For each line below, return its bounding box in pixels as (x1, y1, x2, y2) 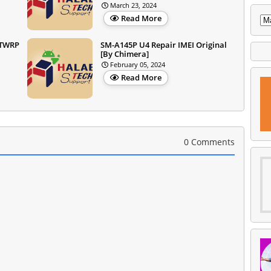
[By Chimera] (100, 48, 149, 59)
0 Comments (184, 135, 235, 148)
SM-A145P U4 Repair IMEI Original (100, 39, 227, 50)
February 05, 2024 (110, 59, 165, 69)
